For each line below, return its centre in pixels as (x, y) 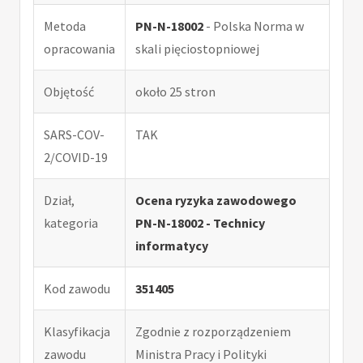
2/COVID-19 (76, 157)
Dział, (59, 200)
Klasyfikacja (77, 331)
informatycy (172, 245)
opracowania (79, 48)
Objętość (69, 91)
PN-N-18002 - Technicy (200, 222)
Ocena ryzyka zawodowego (216, 200)
